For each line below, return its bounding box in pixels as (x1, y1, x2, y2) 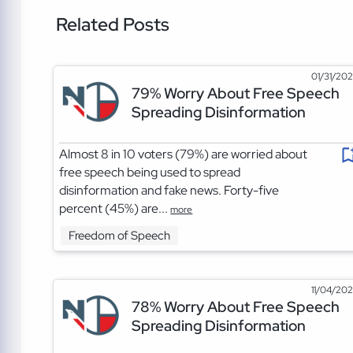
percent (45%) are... (59, 199, 171, 217)
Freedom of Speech (69, 228, 171, 244)
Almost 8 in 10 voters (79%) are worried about (59, 145, 308, 162)
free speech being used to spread (59, 163, 241, 180)
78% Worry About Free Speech (131, 295, 340, 317)
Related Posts (55, 13, 169, 37)
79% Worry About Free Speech (131, 82, 340, 103)
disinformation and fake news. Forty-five (59, 181, 280, 199)
